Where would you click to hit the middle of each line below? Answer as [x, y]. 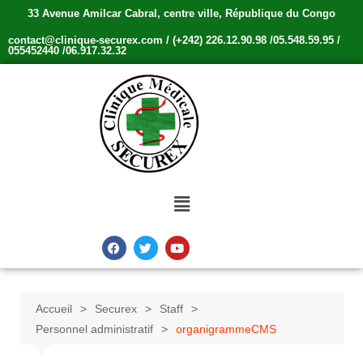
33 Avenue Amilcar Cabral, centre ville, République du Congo [181, 13]
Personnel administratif [94, 329]
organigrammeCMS [226, 329]
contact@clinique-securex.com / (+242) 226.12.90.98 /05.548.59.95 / [174, 40]
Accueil [53, 309]
